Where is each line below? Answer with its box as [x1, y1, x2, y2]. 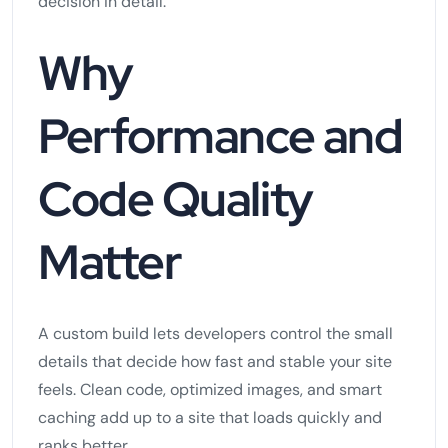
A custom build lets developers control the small [38, 322, 393, 344]
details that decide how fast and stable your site [38, 350, 392, 372]
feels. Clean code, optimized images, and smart [38, 378, 382, 400]
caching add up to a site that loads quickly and [38, 406, 382, 428]
